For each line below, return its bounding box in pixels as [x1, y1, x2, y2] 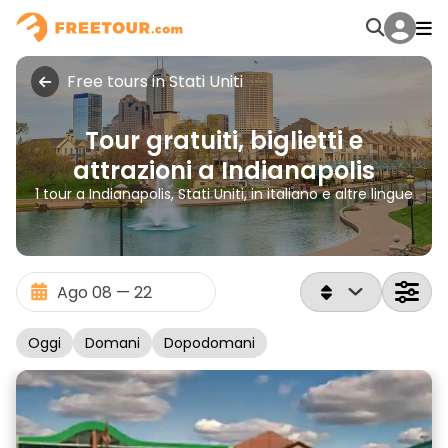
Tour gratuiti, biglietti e [85, 123, 363, 157]
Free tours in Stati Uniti [67, 70, 243, 93]
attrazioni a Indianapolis [73, 153, 375, 187]
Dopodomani [164, 333, 255, 353]
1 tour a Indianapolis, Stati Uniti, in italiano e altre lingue [35, 183, 413, 204]
